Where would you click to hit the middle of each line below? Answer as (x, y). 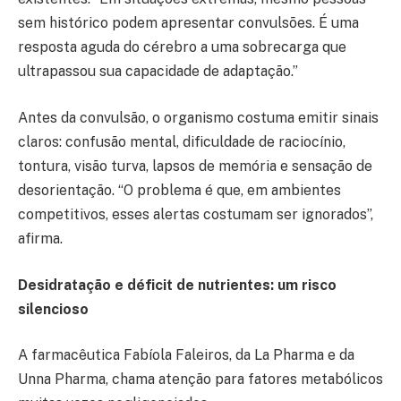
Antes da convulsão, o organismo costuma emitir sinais (198, 117)
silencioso (53, 309)
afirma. (40, 238)
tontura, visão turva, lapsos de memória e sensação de (195, 166)
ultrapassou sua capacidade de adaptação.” (158, 72)
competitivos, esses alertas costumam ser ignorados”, (196, 214)
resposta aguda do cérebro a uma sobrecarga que (182, 47)
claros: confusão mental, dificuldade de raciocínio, (182, 141)
